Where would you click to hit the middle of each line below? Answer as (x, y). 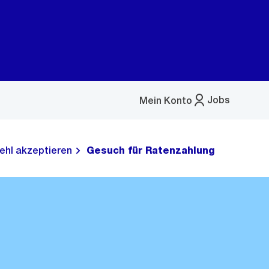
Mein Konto (166, 100)
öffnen (154, 121)
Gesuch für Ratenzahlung (151, 150)
